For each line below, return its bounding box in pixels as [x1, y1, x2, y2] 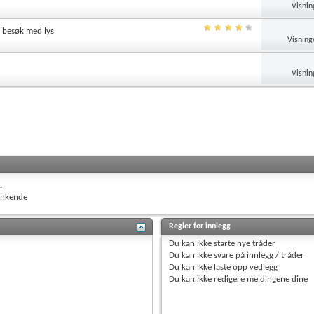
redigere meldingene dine [212, 274, 308, 284]
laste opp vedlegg [212, 262, 278, 272]
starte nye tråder [212, 238, 276, 248]
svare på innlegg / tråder [212, 250, 305, 260]
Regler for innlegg [169, 221, 231, 231]
